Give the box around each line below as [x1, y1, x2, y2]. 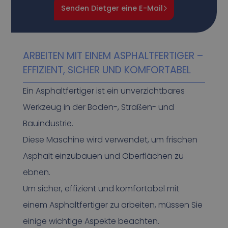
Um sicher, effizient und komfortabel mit [22, 183, 179, 195]
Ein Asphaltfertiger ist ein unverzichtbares [22, 85, 185, 97]
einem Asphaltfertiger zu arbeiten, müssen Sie [22, 199, 203, 211]
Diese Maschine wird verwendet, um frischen [22, 134, 197, 146]
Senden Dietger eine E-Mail [61, 3, 163, 14]
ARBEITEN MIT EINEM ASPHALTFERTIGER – [22, 49, 203, 63]
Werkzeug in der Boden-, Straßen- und [22, 101, 174, 113]
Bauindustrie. [22, 118, 73, 130]
